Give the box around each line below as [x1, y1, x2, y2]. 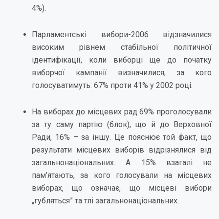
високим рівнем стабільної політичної [32, 43, 212, 52]
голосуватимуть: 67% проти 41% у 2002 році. [32, 81, 193, 90]
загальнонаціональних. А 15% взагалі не [32, 158, 212, 167]
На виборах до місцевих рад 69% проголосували [32, 107, 212, 116]
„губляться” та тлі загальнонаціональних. [32, 196, 179, 205]
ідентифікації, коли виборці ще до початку [32, 55, 212, 65]
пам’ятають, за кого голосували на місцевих [32, 171, 212, 180]
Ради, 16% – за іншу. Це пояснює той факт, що [32, 132, 212, 142]
